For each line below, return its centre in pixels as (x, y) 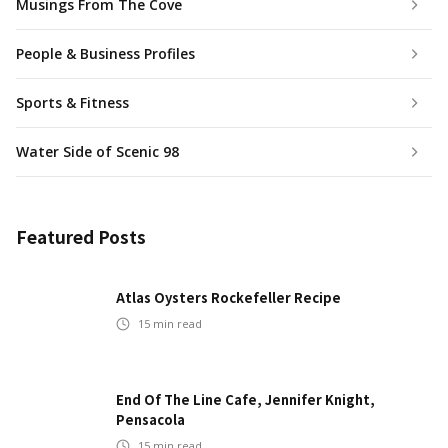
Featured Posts (81, 237)
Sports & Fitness (72, 103)
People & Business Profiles (105, 54)
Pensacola (150, 420)
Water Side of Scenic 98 (97, 152)
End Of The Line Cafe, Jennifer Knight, (245, 400)
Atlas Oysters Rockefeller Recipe (228, 298)
